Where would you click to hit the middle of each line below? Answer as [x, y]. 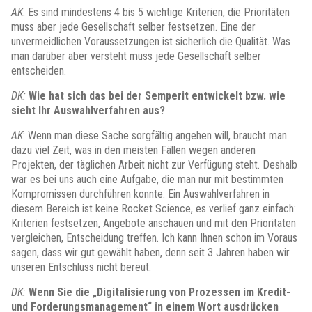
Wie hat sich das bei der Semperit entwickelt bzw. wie [156, 96]
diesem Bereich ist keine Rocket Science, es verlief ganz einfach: [154, 209]
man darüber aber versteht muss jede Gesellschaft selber [136, 56]
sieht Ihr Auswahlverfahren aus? [88, 110]
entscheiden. [39, 71]
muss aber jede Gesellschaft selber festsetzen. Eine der [133, 27]
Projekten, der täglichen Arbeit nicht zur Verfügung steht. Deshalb [154, 165]
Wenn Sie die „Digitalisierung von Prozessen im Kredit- [158, 292]
